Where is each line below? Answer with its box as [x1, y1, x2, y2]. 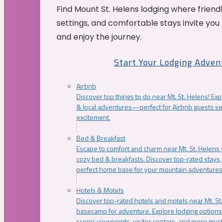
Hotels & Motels [76, 184, 124, 195]
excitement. [76, 111, 111, 122]
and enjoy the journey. [56, 31, 142, 43]
